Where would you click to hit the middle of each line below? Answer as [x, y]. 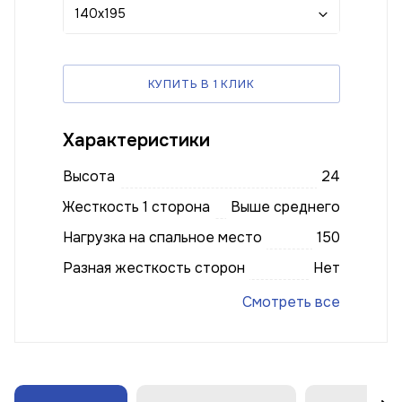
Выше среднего [285, 207]
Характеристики [136, 140]
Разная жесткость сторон [153, 268]
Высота [88, 176]
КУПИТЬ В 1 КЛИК [201, 84]
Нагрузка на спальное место [162, 237]
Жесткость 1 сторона [136, 207]
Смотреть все [291, 302]
